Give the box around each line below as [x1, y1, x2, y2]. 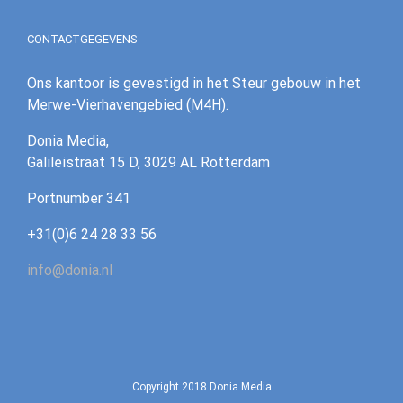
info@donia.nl [27, 261, 112, 279]
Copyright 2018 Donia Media [131, 380, 272, 393]
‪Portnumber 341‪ [27, 189, 130, 207]
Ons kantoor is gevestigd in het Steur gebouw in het [27, 74, 361, 92]
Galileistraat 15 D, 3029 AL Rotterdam [27, 153, 270, 171]
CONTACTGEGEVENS [27, 31, 138, 46]
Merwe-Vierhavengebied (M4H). [27, 95, 228, 113]
